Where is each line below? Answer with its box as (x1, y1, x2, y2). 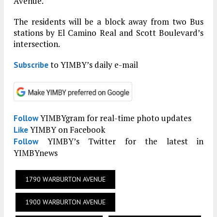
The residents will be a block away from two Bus (14, 16, 203, 28)
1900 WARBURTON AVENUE (25, 198, 106, 207)
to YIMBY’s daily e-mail (48, 59, 138, 71)
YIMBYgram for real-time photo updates (38, 112, 191, 124)
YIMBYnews (14, 147, 58, 159)
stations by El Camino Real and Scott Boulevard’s (14, 27, 203, 39)
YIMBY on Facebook (28, 124, 105, 136)
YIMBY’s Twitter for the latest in (38, 136, 203, 147)
